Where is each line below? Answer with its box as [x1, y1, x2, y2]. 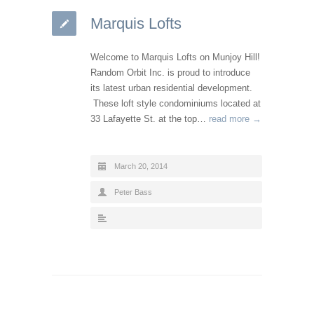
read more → [209, 113, 261, 124]
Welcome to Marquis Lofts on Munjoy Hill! [90, 51, 260, 62]
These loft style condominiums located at [90, 97, 261, 109]
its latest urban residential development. [90, 82, 252, 93]
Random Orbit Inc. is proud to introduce [90, 67, 250, 78]
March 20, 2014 [114, 161, 168, 170]
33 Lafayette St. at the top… [90, 113, 209, 124]
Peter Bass [114, 187, 152, 196]
